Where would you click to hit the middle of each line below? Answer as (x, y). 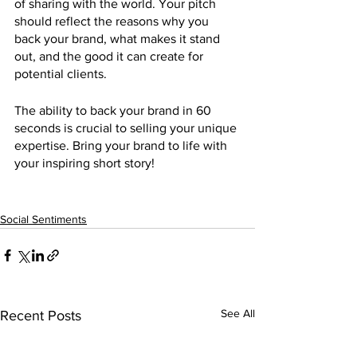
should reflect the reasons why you (113, 22)
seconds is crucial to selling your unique (127, 128)
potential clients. (62, 74)
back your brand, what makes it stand (119, 39)
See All (238, 314)
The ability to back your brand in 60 (114, 111)
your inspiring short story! (84, 163)
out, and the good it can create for (110, 57)
